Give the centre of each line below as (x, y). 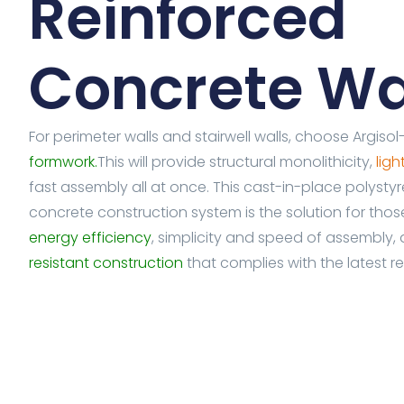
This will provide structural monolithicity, (237, 162)
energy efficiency (90, 238)
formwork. (63, 162)
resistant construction (106, 263)
